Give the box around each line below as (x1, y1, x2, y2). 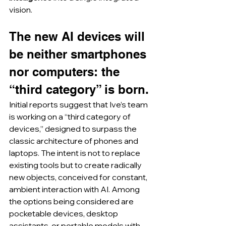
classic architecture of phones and (9, 136, 140, 146)
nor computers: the (9, 65, 123, 79)
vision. (9, 5, 32, 15)
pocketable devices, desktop (9, 208, 120, 219)
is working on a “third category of (9, 111, 132, 122)
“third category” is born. (9, 82, 149, 97)
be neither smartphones (9, 47, 150, 62)
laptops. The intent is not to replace (9, 148, 142, 158)
